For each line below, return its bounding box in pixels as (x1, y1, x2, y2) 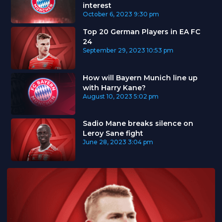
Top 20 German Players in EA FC (82, 27, 200, 36)
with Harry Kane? (82, 83, 146, 92)
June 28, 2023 (82, 138, 126, 146)
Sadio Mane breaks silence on (82, 119, 193, 128)
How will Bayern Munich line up (82, 73, 198, 82)
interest (82, 1, 111, 10)
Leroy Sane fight (82, 129, 143, 138)
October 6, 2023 (82, 10, 132, 18)
